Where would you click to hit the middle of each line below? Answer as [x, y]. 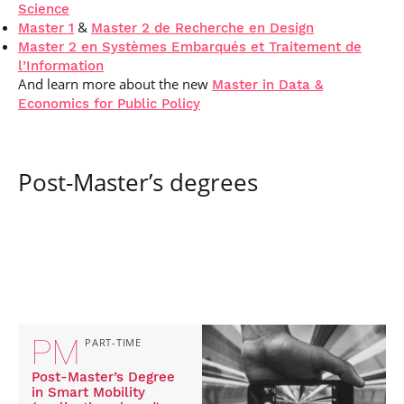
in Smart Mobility [88, 392]
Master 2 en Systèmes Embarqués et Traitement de [190, 47]
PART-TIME [113, 343]
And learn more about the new [115, 84]
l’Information [61, 66]
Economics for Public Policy [109, 104]
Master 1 [46, 28]
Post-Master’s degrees [138, 182]
